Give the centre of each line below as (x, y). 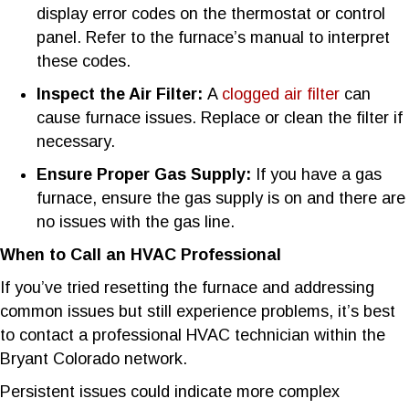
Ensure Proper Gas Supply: (146, 174)
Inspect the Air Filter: (122, 94)
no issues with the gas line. (136, 221)
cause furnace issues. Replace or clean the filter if (220, 117)
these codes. (84, 61)
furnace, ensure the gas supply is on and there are (221, 198)
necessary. (76, 141)
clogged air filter (281, 94)
